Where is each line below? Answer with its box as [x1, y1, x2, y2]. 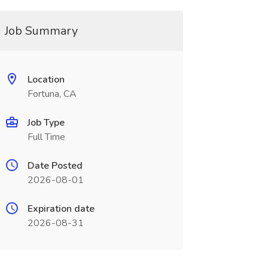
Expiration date [27, 202, 95, 215]
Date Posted [27, 159, 83, 172]
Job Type [27, 116, 65, 129]
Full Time [27, 130, 65, 144]
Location [27, 73, 65, 86]
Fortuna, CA [27, 87, 77, 100]
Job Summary [4, 23, 78, 39]
